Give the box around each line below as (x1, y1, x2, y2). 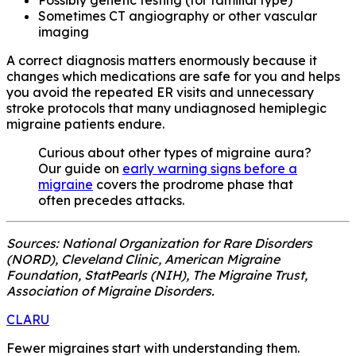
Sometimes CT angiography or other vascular (38, 7, 317, 24)
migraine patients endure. (6, 115, 164, 132)
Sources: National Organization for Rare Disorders (6, 234, 312, 251)
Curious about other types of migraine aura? (38, 144, 311, 161)
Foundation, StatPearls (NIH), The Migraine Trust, (6, 266, 308, 283)
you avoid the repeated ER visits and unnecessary (6, 83, 314, 100)
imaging (38, 23, 89, 40)
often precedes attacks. (38, 192, 184, 208)
